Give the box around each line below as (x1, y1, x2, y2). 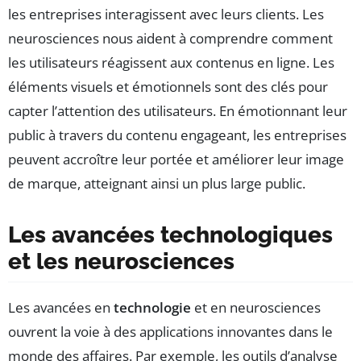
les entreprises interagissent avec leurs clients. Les (8, 5, 324, 24)
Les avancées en (8, 298, 114, 317)
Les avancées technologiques (8, 222, 333, 249)
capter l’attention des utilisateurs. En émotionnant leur (8, 102, 347, 121)
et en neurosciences (191, 298, 321, 317)
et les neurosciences (8, 248, 234, 276)
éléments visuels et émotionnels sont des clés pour (8, 77, 328, 97)
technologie (114, 298, 191, 317)
